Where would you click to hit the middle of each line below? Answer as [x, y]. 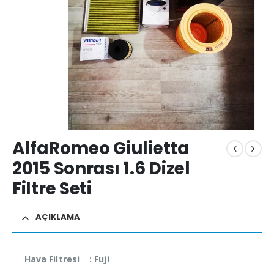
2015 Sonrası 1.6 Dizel [101, 169]
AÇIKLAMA [58, 217]
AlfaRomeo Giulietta [101, 149]
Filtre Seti [52, 189]
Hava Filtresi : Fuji [67, 259]
